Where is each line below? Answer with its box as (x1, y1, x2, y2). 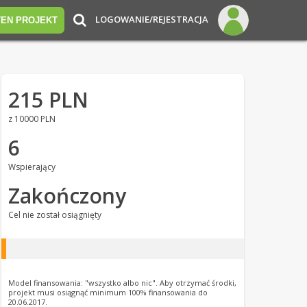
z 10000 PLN (8, 113, 56, 125)
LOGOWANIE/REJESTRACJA (95, 12, 208, 25)
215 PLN (8, 86, 88, 114)
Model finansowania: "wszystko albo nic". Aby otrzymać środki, (8, 278, 236, 288)
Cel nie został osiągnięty (8, 209, 101, 221)
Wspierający (8, 161, 56, 173)
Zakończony (8, 182, 126, 210)
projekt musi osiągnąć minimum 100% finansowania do (8, 287, 208, 297)
